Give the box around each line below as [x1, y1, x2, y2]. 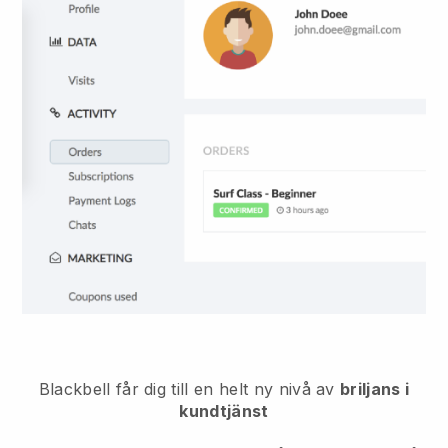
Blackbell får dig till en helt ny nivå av [38, 378, 341, 399]
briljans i [340, 378, 410, 399]
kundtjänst [179, 400, 269, 421]
